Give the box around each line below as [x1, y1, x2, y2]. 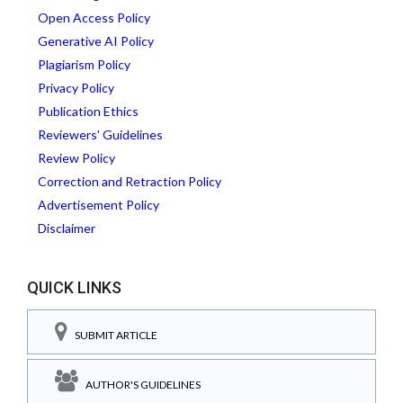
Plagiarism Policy [38, 56, 130, 72]
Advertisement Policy [38, 196, 159, 212]
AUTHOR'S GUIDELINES [78, 378, 201, 391]
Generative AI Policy [38, 32, 154, 49]
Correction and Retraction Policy [38, 173, 221, 189]
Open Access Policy [38, 9, 150, 25]
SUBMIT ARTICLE [67, 327, 157, 342]
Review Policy [38, 149, 115, 166]
